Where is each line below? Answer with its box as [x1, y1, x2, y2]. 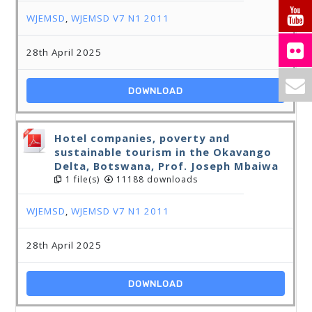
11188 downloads [114, 173, 198, 185]
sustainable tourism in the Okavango [54, 145, 272, 159]
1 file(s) [63, 173, 100, 185]
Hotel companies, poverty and [54, 131, 231, 145]
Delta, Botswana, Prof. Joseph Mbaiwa [54, 159, 279, 173]
